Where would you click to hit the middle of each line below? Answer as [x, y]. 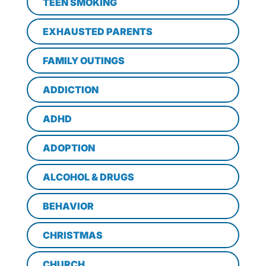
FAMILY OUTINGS [84, 61]
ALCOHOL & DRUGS [88, 177]
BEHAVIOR [68, 206]
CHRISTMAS [73, 235]
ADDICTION [71, 90]
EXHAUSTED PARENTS [98, 31]
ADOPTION [69, 148]
